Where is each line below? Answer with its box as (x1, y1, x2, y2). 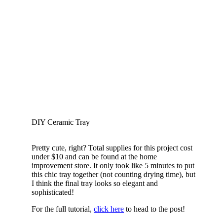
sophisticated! (32, 187, 74, 196)
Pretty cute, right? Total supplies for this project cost (32, 143, 192, 152)
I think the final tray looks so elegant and (32, 179, 158, 187)
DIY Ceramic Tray (32, 117, 90, 126)
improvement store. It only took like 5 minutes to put (32, 161, 194, 170)
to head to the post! (124, 204, 185, 213)
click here (94, 204, 124, 213)
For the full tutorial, (32, 204, 94, 213)
